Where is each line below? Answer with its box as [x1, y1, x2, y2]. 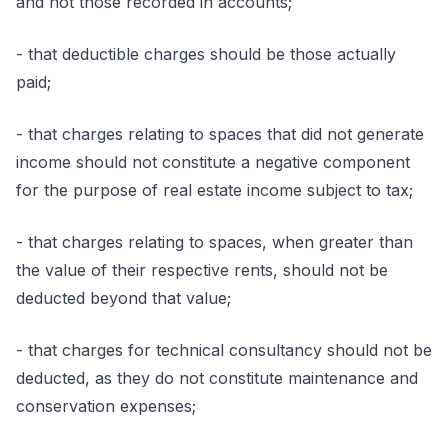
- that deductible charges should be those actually [16, 44, 396, 64]
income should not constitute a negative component [16, 152, 410, 172]
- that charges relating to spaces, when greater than [16, 232, 413, 252]
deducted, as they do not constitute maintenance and [16, 368, 418, 388]
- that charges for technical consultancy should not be [16, 340, 432, 360]
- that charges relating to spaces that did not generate [16, 124, 424, 144]
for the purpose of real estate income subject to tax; [16, 180, 413, 200]
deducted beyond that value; [16, 288, 231, 308]
